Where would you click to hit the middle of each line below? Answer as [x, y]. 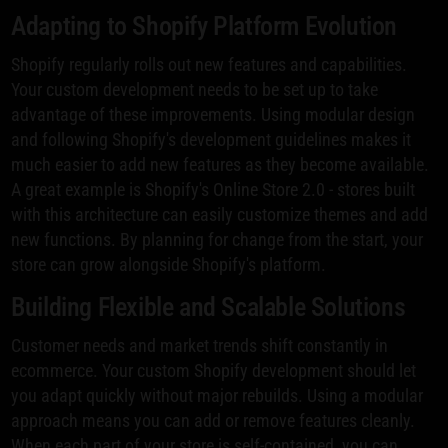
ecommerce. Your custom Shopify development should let [214, 370]
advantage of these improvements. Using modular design [213, 114]
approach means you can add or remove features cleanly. [213, 420]
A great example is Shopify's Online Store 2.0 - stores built [213, 189]
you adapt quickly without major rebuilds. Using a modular [217, 395]
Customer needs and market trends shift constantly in [200, 345]
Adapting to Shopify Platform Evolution [204, 25]
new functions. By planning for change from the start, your [217, 239]
